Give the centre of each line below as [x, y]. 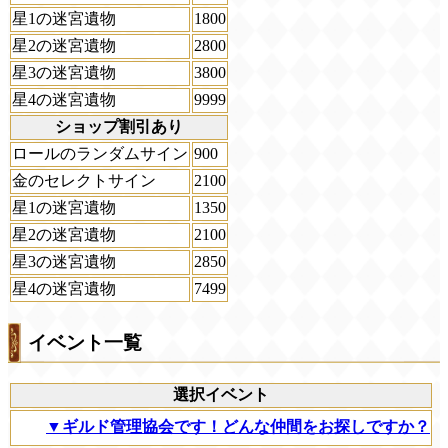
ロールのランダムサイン [100, 153]
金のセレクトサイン [84, 180]
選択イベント [221, 395]
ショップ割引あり [119, 126]
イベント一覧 [85, 342]
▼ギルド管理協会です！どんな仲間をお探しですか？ [238, 426]
